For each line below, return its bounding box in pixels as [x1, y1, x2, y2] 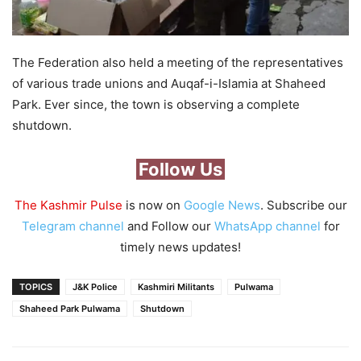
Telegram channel [21, 218, 124, 234]
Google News [183, 197, 260, 213]
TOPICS [19, 280, 52, 293]
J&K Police [73, 280, 118, 293]
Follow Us [139, 158, 222, 180]
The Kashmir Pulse [14, 197, 122, 213]
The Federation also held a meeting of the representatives [12, 54, 343, 70]
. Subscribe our [259, 197, 347, 213]
